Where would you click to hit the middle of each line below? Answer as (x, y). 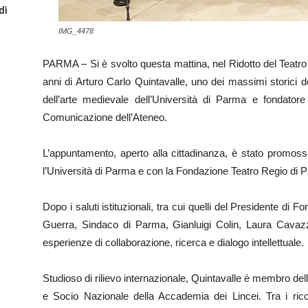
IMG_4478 (76, 31)
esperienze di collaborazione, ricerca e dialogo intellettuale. (173, 242)
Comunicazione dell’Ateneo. (105, 117)
